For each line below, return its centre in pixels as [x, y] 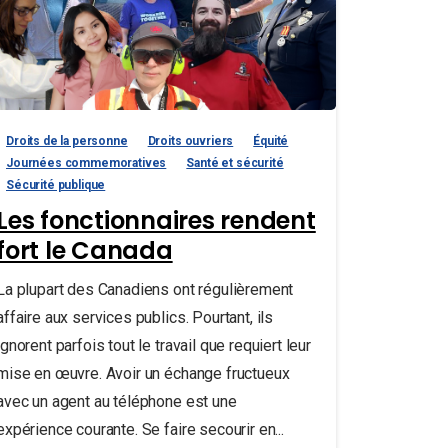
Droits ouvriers [190, 141]
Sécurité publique [56, 185]
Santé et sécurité [235, 163]
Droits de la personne [67, 141]
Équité [271, 141]
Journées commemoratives [86, 163]
